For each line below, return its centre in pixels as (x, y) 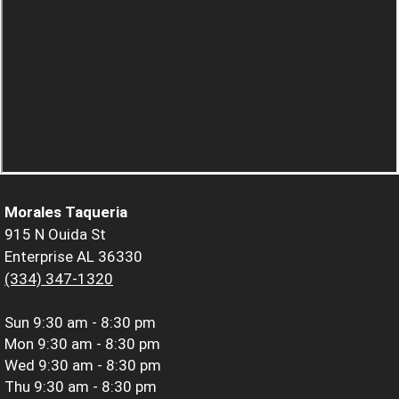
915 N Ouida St (55, 234)
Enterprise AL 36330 (73, 256)
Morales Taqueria (66, 212)
